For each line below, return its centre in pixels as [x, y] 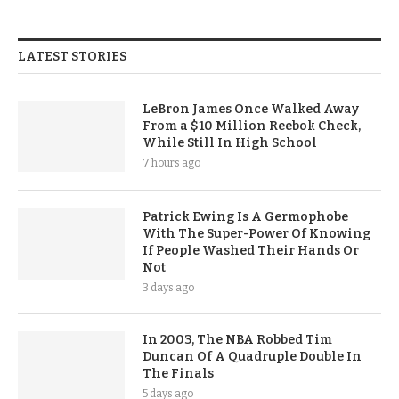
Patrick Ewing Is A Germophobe [245, 217]
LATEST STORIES [72, 57]
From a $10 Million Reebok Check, [252, 126]
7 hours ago [171, 163]
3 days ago [168, 288]
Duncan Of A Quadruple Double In [252, 357]
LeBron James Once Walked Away [251, 110]
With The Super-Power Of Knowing [256, 234]
